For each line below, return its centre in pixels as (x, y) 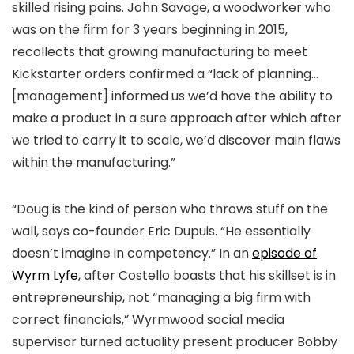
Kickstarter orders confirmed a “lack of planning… (165, 74)
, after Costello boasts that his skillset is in (207, 275)
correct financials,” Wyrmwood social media (148, 320)
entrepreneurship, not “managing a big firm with (161, 298)
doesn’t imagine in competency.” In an (132, 253)
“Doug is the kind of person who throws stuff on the (170, 209)
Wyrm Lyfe (45, 275)
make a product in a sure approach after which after (177, 118)
